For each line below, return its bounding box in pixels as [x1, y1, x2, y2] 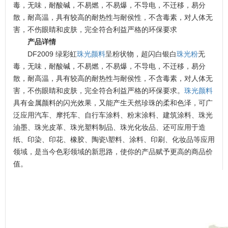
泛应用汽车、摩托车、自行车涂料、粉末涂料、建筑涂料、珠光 [13, 110, 213, 119]
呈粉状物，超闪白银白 [105, 49, 177, 58]
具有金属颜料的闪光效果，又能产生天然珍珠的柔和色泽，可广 [13, 98, 213, 107]
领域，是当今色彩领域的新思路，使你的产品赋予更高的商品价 [13, 147, 213, 156]
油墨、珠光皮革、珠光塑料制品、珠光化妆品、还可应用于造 [13, 123, 206, 131]
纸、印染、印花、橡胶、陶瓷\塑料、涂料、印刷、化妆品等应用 [13, 135, 215, 144]
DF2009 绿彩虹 [27, 49, 77, 58]
